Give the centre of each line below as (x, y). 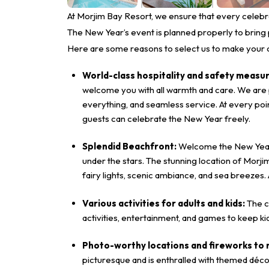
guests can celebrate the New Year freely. (168, 118)
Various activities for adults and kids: (165, 203)
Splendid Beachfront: (131, 147)
